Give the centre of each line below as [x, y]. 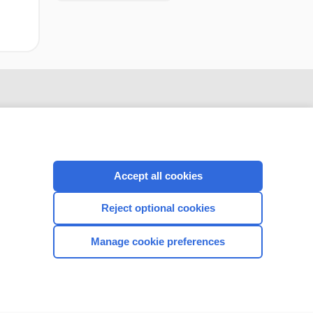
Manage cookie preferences [158, 241]
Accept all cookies [158, 176]
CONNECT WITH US [119, 221]
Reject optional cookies [158, 208]
